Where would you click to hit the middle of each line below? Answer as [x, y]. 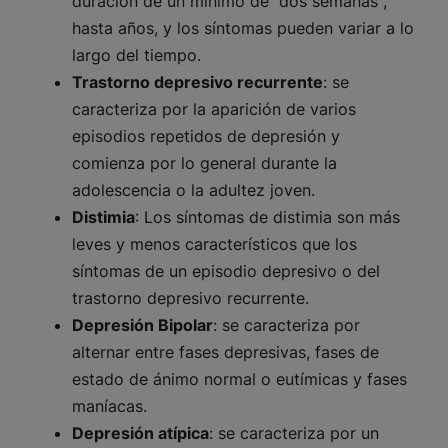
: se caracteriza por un [294, 433]
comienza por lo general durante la [204, 163]
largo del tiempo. [136, 55]
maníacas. [109, 406]
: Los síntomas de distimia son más [267, 217]
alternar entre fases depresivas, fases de [225, 352]
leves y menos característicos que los [214, 244]
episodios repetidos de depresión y [206, 136]
